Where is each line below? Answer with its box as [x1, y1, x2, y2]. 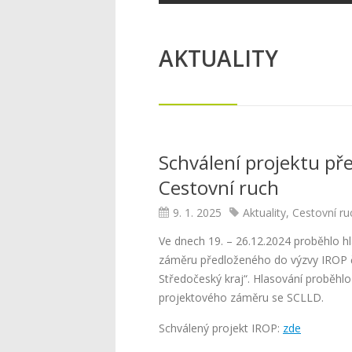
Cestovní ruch [159, 174, 279, 200]
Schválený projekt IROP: [159, 321, 283, 335]
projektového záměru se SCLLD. [159, 290, 324, 305]
